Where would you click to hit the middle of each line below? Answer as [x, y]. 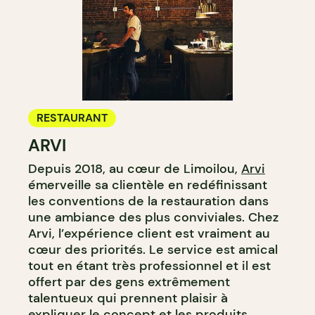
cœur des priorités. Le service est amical [153, 249]
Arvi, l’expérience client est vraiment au [149, 233]
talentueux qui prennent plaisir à [128, 298]
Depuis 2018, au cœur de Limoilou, [135, 168]
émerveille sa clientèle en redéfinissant [148, 185]
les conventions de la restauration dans [148, 201]
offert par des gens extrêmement [129, 282]
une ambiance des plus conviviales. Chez [153, 217]
